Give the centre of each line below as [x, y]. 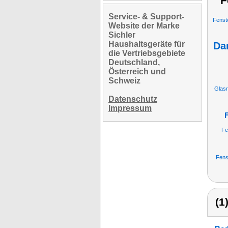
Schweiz [124, 81]
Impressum [130, 108]
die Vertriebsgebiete [147, 53]
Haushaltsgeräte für [147, 44]
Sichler [122, 35]
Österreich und [137, 72]
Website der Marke [144, 26]
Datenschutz [133, 99]
